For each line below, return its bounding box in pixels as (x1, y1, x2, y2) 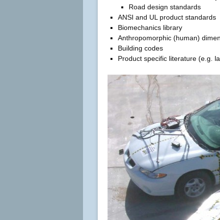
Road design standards (129, 3, 201, 11)
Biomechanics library (118, 24, 183, 32)
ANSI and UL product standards (118, 13, 217, 22)
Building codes (118, 44, 164, 53)
